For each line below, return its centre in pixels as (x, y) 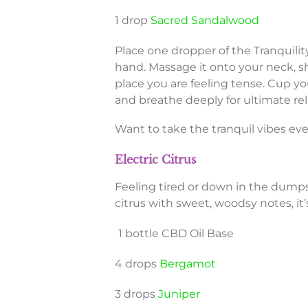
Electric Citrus (155, 160)
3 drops (136, 294)
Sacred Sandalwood (205, 21)
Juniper (179, 294)
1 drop (132, 21)
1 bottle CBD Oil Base (176, 234)
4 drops (137, 264)
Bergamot (187, 264)
